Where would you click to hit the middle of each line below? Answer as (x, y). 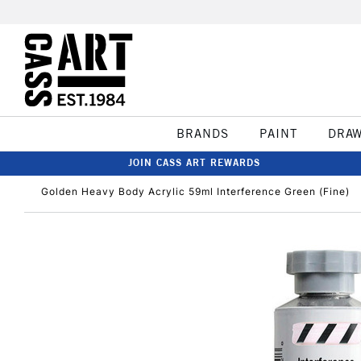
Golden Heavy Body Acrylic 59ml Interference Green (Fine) (195, 191)
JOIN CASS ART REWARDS (194, 162)
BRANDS (202, 133)
